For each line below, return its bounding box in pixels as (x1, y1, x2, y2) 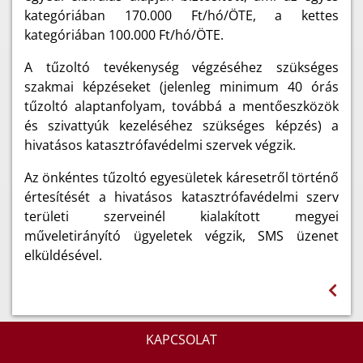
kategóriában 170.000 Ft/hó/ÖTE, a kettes (24, 6, 339, 24)
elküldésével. (24, 246, 105, 264)
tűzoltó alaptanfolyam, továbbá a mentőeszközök (24, 96, 339, 115)
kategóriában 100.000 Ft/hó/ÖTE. (24, 25, 224, 44)
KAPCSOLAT (146, 331, 217, 349)
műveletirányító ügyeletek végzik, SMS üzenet (24, 226, 339, 245)
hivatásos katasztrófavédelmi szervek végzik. (24, 135, 296, 154)
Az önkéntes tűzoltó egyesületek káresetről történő (24, 168, 339, 186)
